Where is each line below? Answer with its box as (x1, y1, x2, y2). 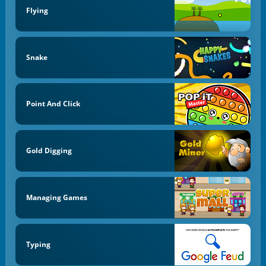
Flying (26, 5, 48, 15)
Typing (26, 239, 50, 249)
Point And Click (26, 99, 80, 109)
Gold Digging (26, 145, 72, 156)
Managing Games (26, 192, 87, 202)
